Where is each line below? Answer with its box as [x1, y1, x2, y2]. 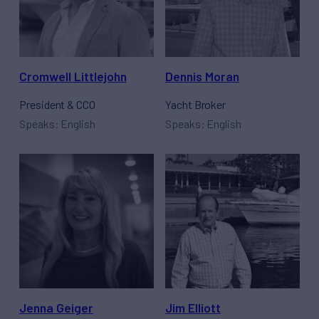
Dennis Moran [165, 68, 239, 85]
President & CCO [19, 97, 96, 111]
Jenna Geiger [19, 300, 93, 316]
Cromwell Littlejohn [19, 68, 127, 85]
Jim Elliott [165, 300, 221, 316]
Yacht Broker [165, 97, 226, 111]
